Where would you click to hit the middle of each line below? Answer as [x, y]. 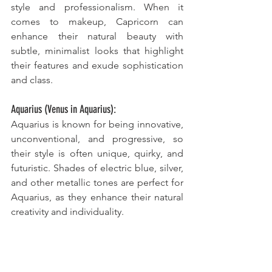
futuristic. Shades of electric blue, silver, [97, 168]
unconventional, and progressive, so [97, 139]
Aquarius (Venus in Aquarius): [63, 110]
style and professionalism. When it [97, 7]
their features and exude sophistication [97, 66]
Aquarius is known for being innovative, [97, 124]
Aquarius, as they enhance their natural [97, 197]
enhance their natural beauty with [97, 36]
